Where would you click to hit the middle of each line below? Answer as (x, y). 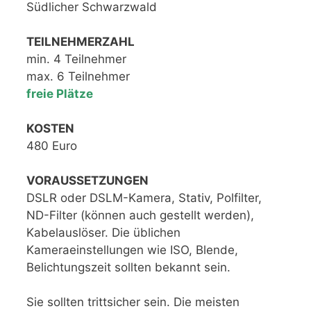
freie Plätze (60, 93)
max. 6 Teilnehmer (78, 76)
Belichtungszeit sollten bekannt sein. (128, 267)
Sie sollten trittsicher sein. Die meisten (133, 302)
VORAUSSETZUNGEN (87, 180)
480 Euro (52, 145)
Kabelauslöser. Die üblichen (103, 232)
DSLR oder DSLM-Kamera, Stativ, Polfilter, (144, 197)
